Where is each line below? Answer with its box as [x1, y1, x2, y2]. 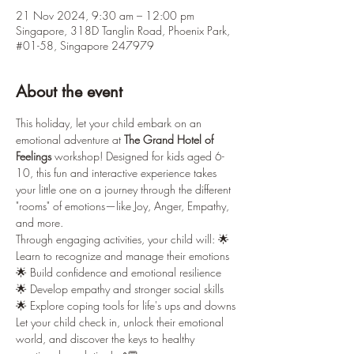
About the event [16, 81, 122, 102]
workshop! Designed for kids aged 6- [51, 149, 224, 164]
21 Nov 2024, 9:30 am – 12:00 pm [16, 8, 194, 23]
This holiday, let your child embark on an [16, 115, 205, 130]
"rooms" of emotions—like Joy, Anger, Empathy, [16, 198, 232, 213]
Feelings [16, 149, 51, 164]
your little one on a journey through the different [16, 182, 234, 197]
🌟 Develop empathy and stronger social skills [16, 281, 227, 296]
